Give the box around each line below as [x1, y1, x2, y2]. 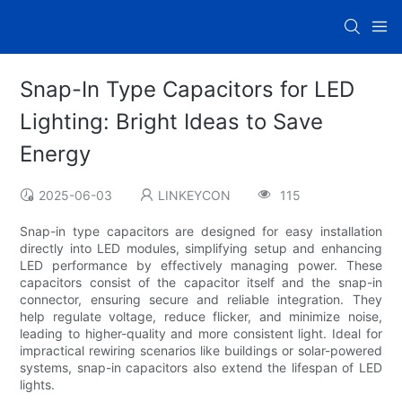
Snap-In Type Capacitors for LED [20, 76, 355, 103]
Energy [20, 141, 92, 168]
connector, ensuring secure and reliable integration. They [20, 292, 382, 308]
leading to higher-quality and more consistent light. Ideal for [20, 326, 382, 342]
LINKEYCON [158, 188, 232, 204]
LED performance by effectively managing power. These [20, 258, 382, 274]
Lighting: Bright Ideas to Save [20, 109, 324, 135]
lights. [20, 377, 56, 393]
